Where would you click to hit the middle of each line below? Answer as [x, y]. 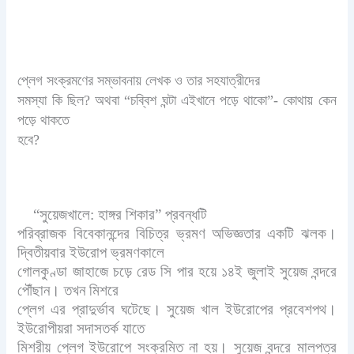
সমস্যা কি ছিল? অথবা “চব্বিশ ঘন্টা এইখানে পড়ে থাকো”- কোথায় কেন [177, 100]
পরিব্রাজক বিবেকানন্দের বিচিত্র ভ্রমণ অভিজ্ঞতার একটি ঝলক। [177, 233]
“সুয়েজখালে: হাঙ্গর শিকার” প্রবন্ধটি [121, 214]
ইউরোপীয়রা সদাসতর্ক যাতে [81, 328]
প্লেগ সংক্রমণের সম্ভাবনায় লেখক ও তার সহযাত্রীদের [139, 80]
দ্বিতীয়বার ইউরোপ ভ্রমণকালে [91, 252]
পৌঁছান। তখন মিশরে [68, 290]
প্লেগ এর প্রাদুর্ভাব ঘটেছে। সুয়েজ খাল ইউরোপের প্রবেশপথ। [177, 309]
